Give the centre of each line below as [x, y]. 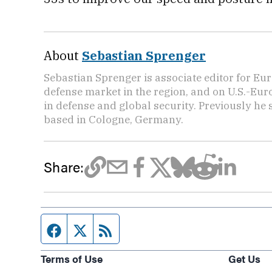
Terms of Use [72, 258]
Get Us [244, 258]
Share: [64, 167]
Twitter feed [118, 229]
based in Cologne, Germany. [114, 119]
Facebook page [102, 229]
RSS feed [138, 229]
